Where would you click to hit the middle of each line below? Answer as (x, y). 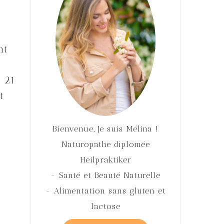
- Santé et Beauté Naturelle (105, 175)
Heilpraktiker (105, 160)
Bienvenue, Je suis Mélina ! (105, 129)
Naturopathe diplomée (105, 144)
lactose (105, 206)
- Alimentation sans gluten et (105, 191)
